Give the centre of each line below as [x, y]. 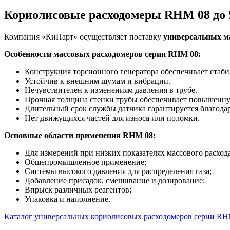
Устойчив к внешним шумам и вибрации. [98, 81]
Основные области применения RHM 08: [80, 135]
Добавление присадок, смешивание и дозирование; [115, 180]
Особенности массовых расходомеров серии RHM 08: [102, 54]
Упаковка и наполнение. [68, 199]
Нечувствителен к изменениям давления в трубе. [111, 90]
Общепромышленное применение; [85, 162]
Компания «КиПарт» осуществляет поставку [84, 36]
